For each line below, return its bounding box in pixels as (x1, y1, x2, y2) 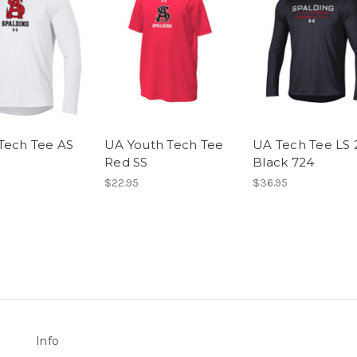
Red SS (104, 155, 148, 171)
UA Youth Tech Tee (104, 137, 224, 153)
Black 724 (253, 155, 315, 171)
